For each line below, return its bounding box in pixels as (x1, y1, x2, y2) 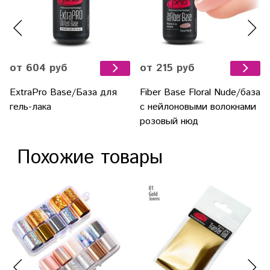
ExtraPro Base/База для (10, 86, 117, 100)
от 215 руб (140, 60, 195, 77)
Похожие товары (17, 144, 163, 172)
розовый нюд (140, 115, 198, 129)
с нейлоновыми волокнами (140, 100, 256, 115)
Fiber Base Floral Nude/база (140, 86, 260, 100)
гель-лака (10, 100, 51, 115)
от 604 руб (10, 60, 67, 77)
